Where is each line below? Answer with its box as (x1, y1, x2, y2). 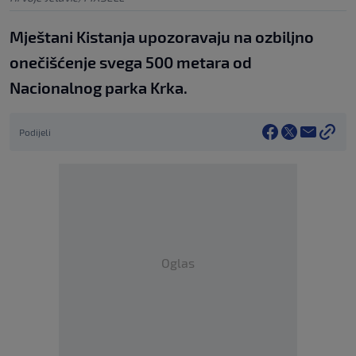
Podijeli (19, 126, 51, 138)
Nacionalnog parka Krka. (10, 78, 188, 98)
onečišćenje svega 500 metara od (10, 52, 252, 72)
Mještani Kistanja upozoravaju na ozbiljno (10, 27, 314, 47)
